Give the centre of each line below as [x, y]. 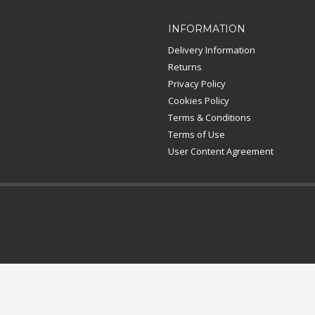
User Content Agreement [221, 151]
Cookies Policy [199, 101]
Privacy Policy [197, 84]
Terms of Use [197, 134]
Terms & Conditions [210, 117]
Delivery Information [212, 50]
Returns [185, 67]
